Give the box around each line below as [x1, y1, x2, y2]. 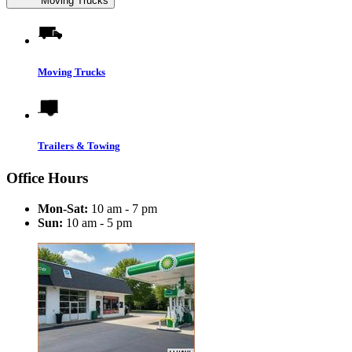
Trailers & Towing [38, 139, 120, 152]
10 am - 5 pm [63, 215, 132, 229]
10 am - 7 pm [88, 201, 157, 215]
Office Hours [6, 170, 88, 187]
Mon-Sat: [38, 201, 88, 215]
